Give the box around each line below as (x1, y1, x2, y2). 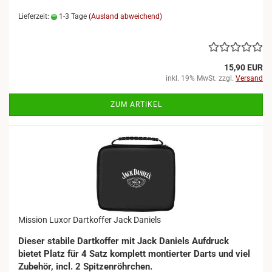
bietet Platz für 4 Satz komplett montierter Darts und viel (18, 248, 250, 259)
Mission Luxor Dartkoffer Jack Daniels (18, 215, 161, 225)
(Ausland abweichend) (89, 12, 162, 21)
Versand (236, 74, 263, 83)
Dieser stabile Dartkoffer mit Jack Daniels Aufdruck (18, 236, 229, 246)
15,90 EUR (224, 63, 263, 72)
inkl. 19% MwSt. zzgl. (166, 74, 236, 83)
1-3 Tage (57, 12, 87, 21)
